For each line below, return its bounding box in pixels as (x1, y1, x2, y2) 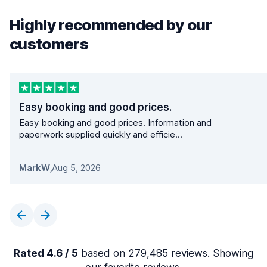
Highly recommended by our (10, 15, 212, 34)
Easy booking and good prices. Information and (19, 117, 212, 129)
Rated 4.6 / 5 (14, 247, 78, 260)
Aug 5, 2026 (52, 162, 101, 174)
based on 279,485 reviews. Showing (78, 247, 253, 260)
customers (10, 35, 88, 53)
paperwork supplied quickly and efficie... (19, 129, 182, 141)
